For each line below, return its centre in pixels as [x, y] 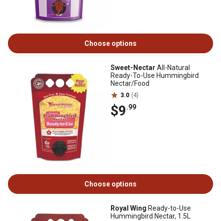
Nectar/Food [130, 83]
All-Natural [173, 68]
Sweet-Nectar [133, 68]
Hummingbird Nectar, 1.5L [150, 216]
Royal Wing [129, 208]
